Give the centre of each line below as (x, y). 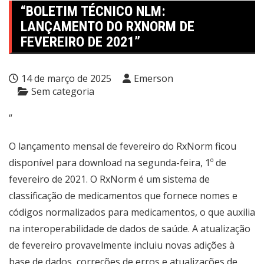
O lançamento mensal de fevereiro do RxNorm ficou (123, 146)
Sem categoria (63, 91)
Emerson (154, 78)
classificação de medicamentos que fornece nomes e (123, 196)
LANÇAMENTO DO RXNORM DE (108, 27)
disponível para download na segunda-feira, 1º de (118, 163)
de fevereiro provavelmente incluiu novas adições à (122, 245)
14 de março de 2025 (66, 78)
